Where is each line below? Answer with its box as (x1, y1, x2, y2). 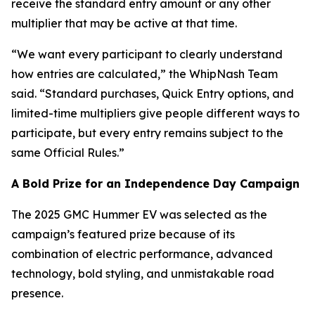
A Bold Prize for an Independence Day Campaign (11, 176, 300, 191)
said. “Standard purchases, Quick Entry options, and (11, 86, 294, 101)
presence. (11, 286, 63, 300)
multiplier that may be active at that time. (11, 16, 237, 30)
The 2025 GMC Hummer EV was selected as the (11, 207, 267, 221)
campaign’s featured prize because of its (11, 227, 235, 241)
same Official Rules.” (11, 146, 124, 160)
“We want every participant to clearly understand (11, 47, 283, 61)
